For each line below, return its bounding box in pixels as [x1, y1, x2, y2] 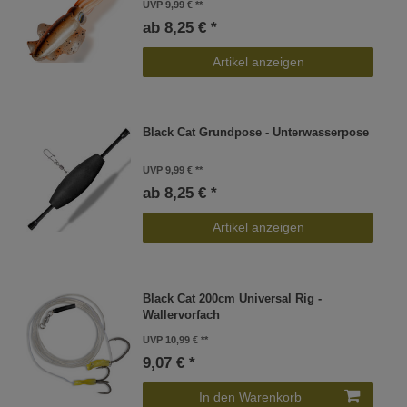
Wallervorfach [143, 308, 221, 322]
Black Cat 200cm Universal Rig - [143, 292, 323, 305]
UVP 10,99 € [143, 333, 199, 345]
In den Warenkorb [199, 389, 302, 404]
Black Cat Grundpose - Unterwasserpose [143, 126, 370, 140]
